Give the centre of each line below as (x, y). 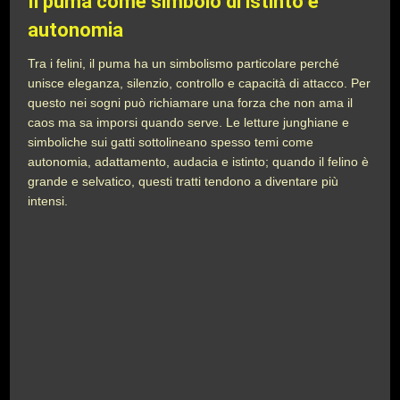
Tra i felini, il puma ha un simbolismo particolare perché (184, 63)
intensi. (50, 201)
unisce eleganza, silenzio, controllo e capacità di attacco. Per (200, 83)
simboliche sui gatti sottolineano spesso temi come (171, 142)
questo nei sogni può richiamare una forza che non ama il (191, 103)
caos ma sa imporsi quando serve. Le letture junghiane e (189, 122)
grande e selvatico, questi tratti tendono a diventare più (183, 181)
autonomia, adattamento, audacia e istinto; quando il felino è (199, 162)
